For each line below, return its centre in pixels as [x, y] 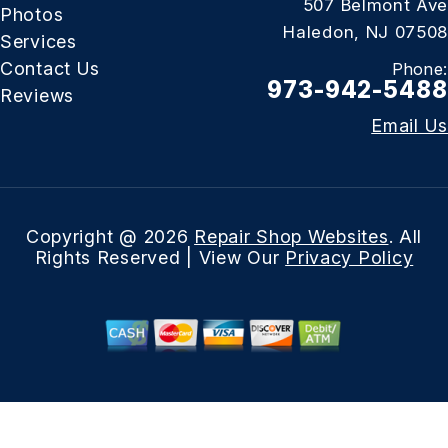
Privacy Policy [349, 257]
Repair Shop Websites [291, 236]
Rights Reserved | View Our [160, 257]
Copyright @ [84, 236]
